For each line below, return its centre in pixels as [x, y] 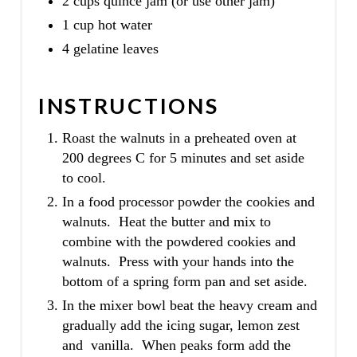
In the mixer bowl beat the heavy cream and [189, 305]
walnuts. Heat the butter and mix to [166, 221]
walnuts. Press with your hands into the [178, 261]
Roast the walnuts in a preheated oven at [179, 137]
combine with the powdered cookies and [178, 241]
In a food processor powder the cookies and [188, 201]
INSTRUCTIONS [128, 105]
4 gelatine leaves [110, 48]
